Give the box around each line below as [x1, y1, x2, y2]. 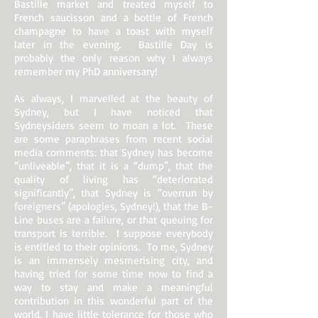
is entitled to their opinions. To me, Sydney [14, 240, 213, 253]
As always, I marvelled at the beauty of [14, 92, 213, 105]
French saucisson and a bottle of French [14, 11, 213, 24]
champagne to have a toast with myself [14, 24, 213, 38]
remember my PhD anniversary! [14, 65, 158, 78]
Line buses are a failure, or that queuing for [14, 213, 213, 226]
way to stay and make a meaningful [14, 280, 213, 294]
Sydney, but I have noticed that [14, 105, 213, 119]
